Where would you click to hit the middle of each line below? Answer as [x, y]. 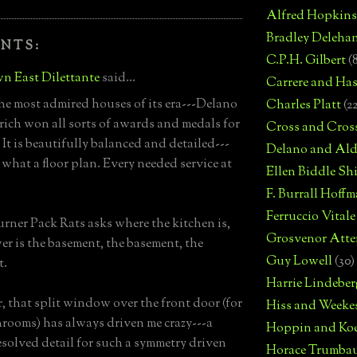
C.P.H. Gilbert [306, 61]
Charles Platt [304, 106]
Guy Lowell [299, 262]
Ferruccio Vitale [311, 218]
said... [118, 78]
